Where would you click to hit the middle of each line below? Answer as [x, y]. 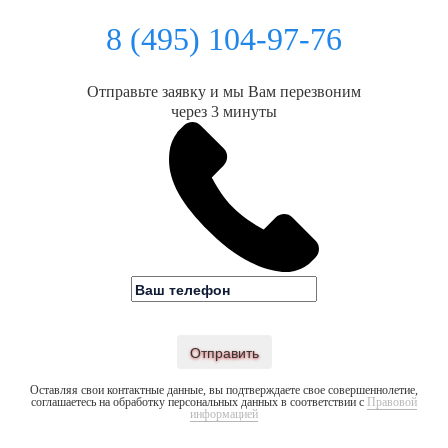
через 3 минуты [224, 111]
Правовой [392, 401]
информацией [224, 413]
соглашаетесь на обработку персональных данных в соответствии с [199, 401]
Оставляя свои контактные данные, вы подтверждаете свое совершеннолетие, [224, 389]
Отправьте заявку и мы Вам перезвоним [224, 91]
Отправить [224, 351]
